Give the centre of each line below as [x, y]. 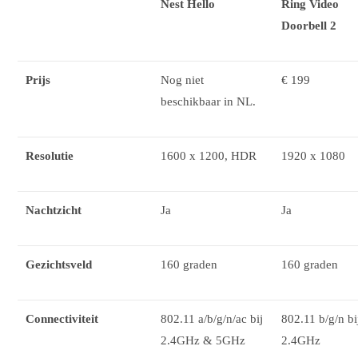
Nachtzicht [54, 210]
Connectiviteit [62, 318]
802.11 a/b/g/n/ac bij [212, 318]
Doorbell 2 [309, 25]
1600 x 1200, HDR [209, 155]
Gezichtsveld [59, 264]
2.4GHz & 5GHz [203, 340]
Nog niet [183, 80]
